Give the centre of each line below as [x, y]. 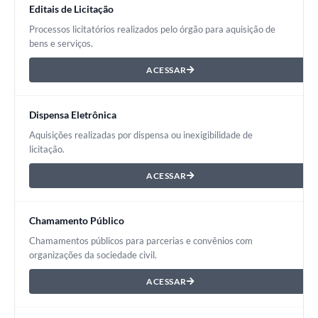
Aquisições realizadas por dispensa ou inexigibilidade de [141, 135]
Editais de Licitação [71, 9]
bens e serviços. [61, 44]
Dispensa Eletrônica [73, 115]
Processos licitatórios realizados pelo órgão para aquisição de [152, 29]
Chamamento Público [77, 221]
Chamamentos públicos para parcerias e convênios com [141, 241]
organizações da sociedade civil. [93, 255]
